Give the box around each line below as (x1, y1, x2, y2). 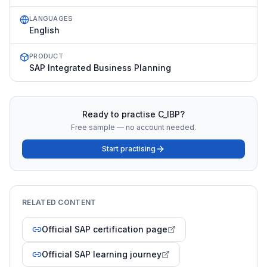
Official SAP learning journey (42, 249, 162, 259)
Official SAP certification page (42, 224, 167, 234)
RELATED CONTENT (22, 198, 97, 207)
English (29, 25, 60, 35)
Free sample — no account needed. (71, 123, 196, 132)
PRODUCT (29, 52, 63, 60)
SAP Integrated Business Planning (29, 63, 171, 73)
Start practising (102, 144, 156, 153)
